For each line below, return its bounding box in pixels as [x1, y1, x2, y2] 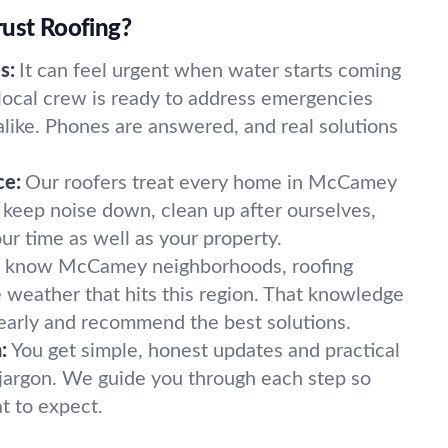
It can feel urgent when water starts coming [19, 61, 401, 81]
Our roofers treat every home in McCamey [25, 173, 397, 193]
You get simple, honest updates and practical [11, 341, 400, 361]
